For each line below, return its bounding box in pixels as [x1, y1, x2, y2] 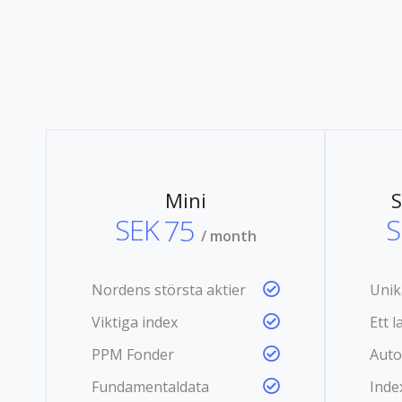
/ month [200, 225, 257, 246]
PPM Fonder [92, 344, 174, 364]
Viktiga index [92, 311, 178, 332]
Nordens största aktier [92, 279, 246, 300]
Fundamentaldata [92, 376, 209, 397]
